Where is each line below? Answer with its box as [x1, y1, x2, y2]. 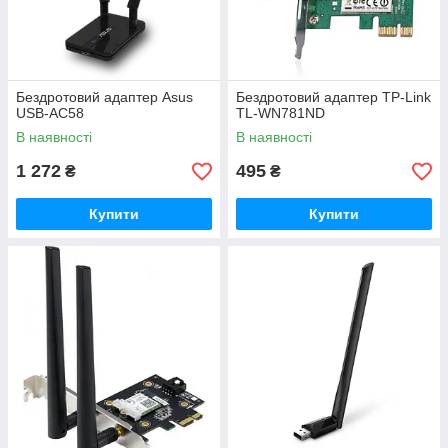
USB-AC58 [16, 105, 84, 121]
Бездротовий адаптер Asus [16, 89, 193, 105]
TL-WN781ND [236, 105, 325, 121]
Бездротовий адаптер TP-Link [236, 89, 431, 105]
